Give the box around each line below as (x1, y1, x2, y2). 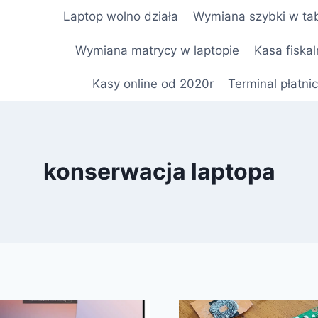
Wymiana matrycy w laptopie (75, 43, 240, 57)
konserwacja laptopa (43, 158, 275, 186)
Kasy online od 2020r (92, 76, 214, 91)
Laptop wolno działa (63, 9, 179, 24)
